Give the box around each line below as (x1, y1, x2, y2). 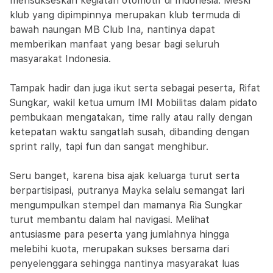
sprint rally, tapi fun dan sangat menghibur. (10, 141, 211, 152)
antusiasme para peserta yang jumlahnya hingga (10, 229, 229, 240)
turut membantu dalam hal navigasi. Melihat (10, 214, 210, 225)
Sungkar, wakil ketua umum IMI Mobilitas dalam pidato (10, 97, 257, 108)
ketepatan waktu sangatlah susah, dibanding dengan (10, 126, 249, 138)
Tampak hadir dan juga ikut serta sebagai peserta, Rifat (10, 82, 260, 94)
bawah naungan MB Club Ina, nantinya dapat (10, 24, 215, 35)
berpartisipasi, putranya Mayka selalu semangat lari (10, 185, 244, 196)
